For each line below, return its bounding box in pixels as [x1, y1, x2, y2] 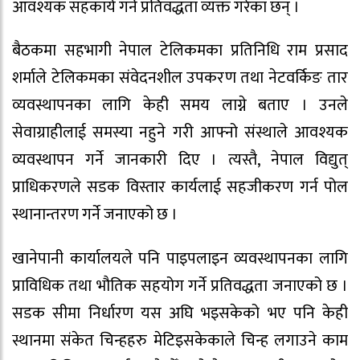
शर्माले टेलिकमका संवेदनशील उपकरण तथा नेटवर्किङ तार [12, 64, 348, 92]
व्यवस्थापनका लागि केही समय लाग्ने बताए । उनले [12, 92, 348, 120]
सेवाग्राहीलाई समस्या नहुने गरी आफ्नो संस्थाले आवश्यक [12, 119, 348, 147]
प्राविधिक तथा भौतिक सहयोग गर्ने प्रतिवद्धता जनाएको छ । [12, 272, 348, 301]
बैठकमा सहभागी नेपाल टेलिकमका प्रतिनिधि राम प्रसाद [12, 37, 348, 65]
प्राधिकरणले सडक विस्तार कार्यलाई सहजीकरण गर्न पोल [12, 174, 348, 202]
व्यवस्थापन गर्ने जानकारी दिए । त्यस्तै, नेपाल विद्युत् [12, 146, 348, 174]
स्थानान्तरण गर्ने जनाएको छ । [12, 201, 178, 229]
